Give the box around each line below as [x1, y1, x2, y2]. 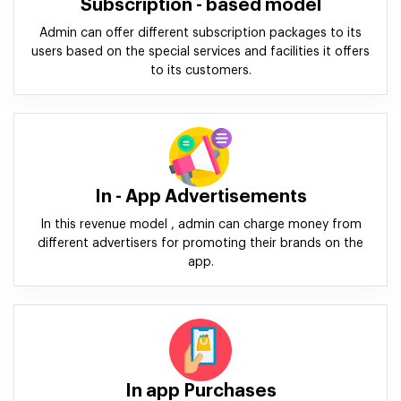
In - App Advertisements [94, 188, 307, 206]
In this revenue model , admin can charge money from [39, 218, 362, 231]
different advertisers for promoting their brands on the [38, 237, 363, 250]
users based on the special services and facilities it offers [31, 46, 370, 58]
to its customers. [149, 64, 252, 77]
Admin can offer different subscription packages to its [39, 27, 362, 39]
